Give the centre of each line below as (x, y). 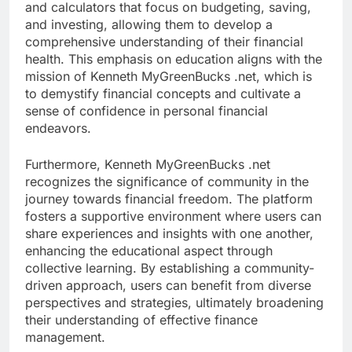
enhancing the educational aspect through (149, 250)
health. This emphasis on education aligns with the (174, 59)
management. (65, 337)
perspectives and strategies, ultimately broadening (174, 302)
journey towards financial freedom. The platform (169, 198)
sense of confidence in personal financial (147, 110)
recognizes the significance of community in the (167, 181)
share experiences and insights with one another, (169, 233)
